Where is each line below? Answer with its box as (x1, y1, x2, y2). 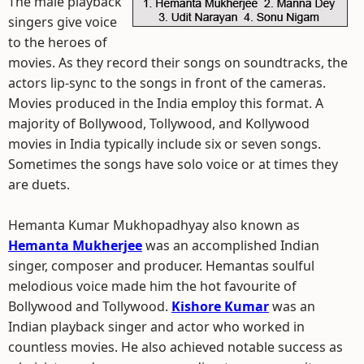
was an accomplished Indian (142, 236, 319, 254)
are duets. (8, 175, 70, 193)
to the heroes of (8, 33, 107, 51)
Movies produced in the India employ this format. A (8, 94, 323, 112)
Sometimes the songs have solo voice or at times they (8, 155, 338, 173)
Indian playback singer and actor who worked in (8, 318, 305, 336)
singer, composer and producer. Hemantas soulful (8, 257, 314, 275)
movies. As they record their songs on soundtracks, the (8, 54, 348, 71)
